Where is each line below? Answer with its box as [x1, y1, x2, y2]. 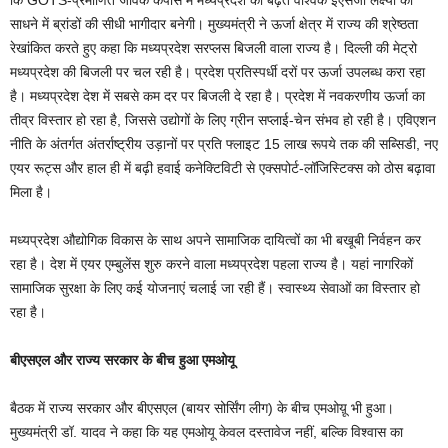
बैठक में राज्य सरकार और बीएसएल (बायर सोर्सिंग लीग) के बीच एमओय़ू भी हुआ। [10, 400, 394, 417]
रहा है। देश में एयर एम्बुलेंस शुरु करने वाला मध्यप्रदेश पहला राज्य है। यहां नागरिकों [10, 256, 413, 273]
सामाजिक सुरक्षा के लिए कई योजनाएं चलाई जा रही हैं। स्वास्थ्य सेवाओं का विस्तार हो [10, 280, 420, 297]
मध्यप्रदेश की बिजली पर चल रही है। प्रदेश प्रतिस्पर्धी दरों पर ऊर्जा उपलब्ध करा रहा [10, 64, 425, 81]
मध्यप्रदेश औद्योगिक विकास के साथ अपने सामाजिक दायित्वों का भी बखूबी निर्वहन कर [10, 232, 421, 249]
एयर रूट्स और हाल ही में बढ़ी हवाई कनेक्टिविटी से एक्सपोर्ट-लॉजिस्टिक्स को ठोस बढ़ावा [10, 160, 435, 177]
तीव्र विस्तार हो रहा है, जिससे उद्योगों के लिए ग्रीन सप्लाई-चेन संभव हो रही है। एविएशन [10, 112, 436, 129]
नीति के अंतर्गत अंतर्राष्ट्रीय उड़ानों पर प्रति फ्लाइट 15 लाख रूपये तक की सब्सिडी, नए [10, 136, 438, 153]
